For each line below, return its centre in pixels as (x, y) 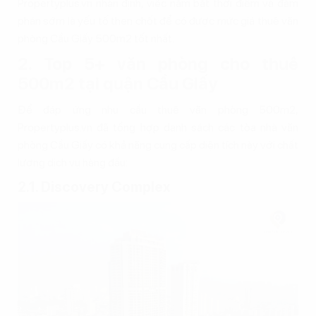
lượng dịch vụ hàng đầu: (73, 162)
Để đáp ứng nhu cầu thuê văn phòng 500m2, (158, 109)
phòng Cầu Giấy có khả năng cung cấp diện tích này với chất (158, 145)
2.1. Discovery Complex (94, 187)
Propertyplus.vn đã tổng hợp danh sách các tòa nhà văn (158, 127)
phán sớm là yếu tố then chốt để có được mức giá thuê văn (158, 20)
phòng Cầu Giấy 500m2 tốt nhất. (96, 38)
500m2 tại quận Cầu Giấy (117, 83)
